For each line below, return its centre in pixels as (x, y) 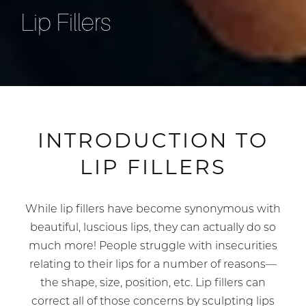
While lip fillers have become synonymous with (153, 210)
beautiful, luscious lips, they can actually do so (153, 228)
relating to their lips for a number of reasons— (153, 265)
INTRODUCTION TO (153, 141)
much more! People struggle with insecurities (153, 247)
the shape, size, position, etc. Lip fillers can (153, 284)
